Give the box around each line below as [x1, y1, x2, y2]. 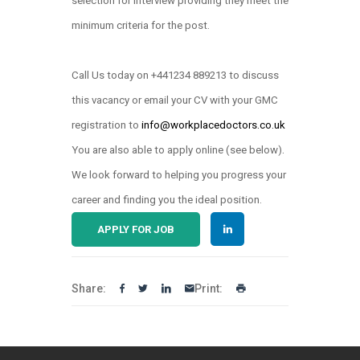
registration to [72, 119, 141, 131]
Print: [194, 282, 223, 295]
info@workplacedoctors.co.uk [141, 119, 285, 131]
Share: [72, 282, 106, 295]
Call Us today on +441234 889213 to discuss [72, 69, 279, 81]
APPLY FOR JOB [97, 223, 174, 235]
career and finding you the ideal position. [72, 194, 262, 206]
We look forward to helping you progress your [72, 169, 286, 181]
